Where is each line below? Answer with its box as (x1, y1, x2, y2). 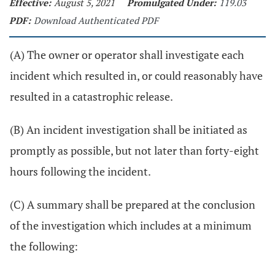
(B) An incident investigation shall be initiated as (10, 122, 247, 137)
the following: (10, 239, 78, 254)
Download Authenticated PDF (34, 14, 158, 26)
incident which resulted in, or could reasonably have (10, 68, 263, 83)
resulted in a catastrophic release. (10, 89, 173, 104)
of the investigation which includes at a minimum (10, 218, 252, 233)
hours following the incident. (10, 164, 151, 179)
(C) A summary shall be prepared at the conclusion (10, 197, 255, 212)
